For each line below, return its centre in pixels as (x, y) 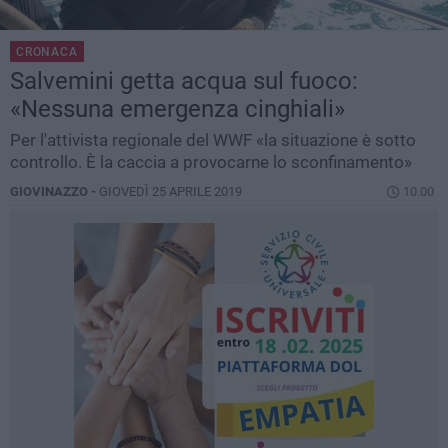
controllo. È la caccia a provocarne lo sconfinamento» (211, 162)
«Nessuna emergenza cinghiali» (177, 109)
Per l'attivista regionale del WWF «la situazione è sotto (213, 140)
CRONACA (47, 52)
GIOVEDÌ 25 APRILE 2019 (170, 192)
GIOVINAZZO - (54, 192)
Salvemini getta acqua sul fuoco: (184, 81)
